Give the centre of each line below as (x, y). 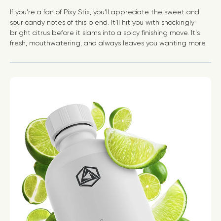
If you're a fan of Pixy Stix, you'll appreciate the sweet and (105, 12)
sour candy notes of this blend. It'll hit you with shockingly (102, 22)
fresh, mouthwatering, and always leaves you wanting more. (108, 43)
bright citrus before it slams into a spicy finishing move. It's (105, 32)
